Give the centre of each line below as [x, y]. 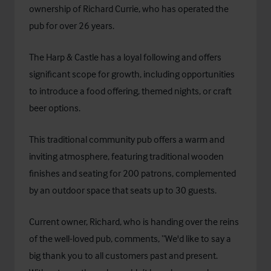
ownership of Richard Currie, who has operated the [129, 9]
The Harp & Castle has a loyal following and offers [125, 57]
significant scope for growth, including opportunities [132, 74]
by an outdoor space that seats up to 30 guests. [124, 190]
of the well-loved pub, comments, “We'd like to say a [130, 239]
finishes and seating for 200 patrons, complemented [132, 173]
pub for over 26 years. [73, 26]
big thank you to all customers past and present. [123, 256]
